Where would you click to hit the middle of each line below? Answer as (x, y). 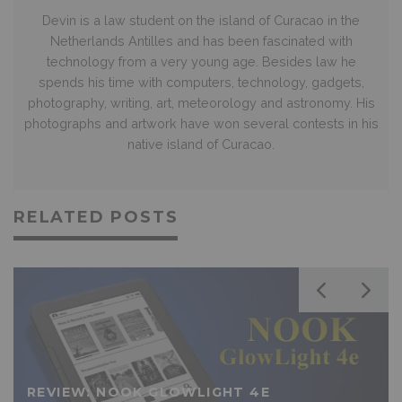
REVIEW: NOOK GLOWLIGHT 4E (149, 392)
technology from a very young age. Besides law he (201, 61)
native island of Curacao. (201, 144)
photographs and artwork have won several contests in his (201, 123)
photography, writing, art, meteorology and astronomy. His (201, 102)
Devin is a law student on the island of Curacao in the (201, 20)
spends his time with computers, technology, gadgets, (201, 82)
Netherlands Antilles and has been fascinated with (201, 40)
